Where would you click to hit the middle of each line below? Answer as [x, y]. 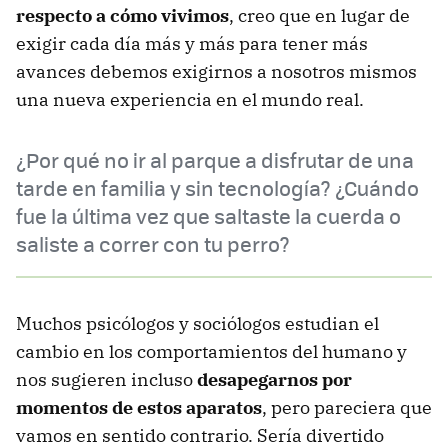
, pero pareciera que [347, 408]
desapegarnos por [274, 380]
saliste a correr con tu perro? [153, 244]
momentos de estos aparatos [139, 408]
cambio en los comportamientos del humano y [211, 352]
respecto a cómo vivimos [122, 16]
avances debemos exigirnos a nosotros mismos [216, 72]
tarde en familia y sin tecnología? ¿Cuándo [217, 188]
